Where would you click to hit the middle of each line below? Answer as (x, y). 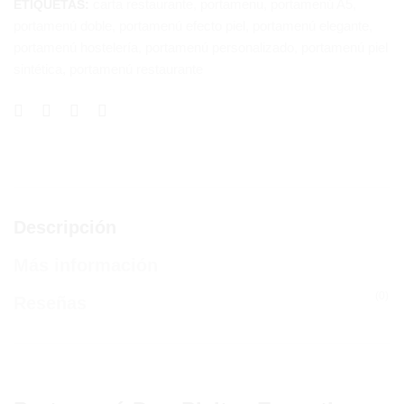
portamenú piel (344, 47)
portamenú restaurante (136, 69)
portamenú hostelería (76, 47)
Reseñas (50, 303)
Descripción (65, 227)
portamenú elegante (311, 26)
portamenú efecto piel (182, 26)
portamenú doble (63, 26)
